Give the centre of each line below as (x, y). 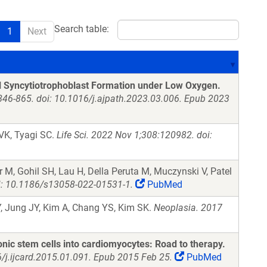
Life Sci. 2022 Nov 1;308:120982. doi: (134, 135)
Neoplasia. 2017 (188, 208)
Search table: (82, 29)
